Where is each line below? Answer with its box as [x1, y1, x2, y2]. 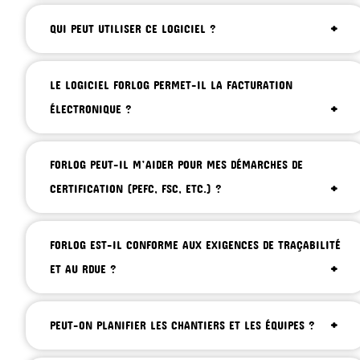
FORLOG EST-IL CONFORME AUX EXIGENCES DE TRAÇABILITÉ [50, 238, 341, 252]
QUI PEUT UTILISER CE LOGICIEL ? [50, 21, 216, 35]
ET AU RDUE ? [50, 262, 117, 276]
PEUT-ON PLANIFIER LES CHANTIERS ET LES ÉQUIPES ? [50, 317, 315, 332]
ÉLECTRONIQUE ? [50, 101, 132, 116]
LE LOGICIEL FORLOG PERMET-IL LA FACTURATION [50, 77, 292, 92]
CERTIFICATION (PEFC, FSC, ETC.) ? [50, 182, 222, 196]
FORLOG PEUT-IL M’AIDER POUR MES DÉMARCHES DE [50, 157, 303, 172]
